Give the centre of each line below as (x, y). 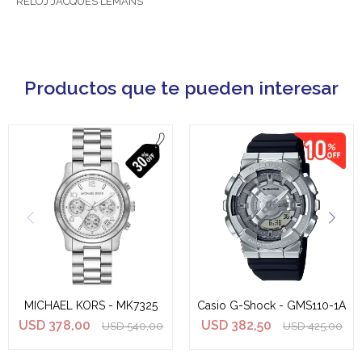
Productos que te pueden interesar (181, 88)
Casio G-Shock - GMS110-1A (271, 305)
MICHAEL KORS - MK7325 (90, 305)
